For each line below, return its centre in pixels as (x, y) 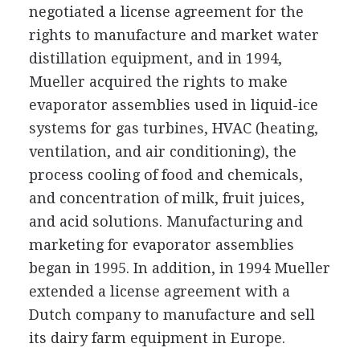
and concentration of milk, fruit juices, (166, 198)
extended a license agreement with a (159, 291)
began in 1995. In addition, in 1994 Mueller (179, 268)
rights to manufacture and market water (174, 35)
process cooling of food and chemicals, (166, 174)
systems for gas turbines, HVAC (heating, (173, 128)
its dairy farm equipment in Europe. (157, 337)
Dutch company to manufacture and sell (172, 314)
